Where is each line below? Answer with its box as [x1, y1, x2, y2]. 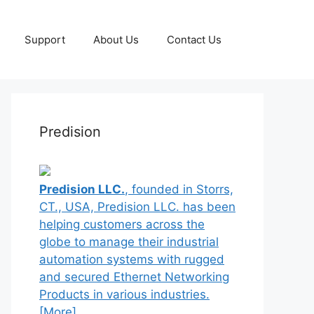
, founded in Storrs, [125, 182, 233, 196]
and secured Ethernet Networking [39, 270, 229, 284]
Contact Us [167, 32, 221, 46]
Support [25, 32, 65, 46]
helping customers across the [39, 217, 205, 231]
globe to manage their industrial [39, 235, 219, 249]
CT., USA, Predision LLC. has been [39, 200, 235, 214]
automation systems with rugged [39, 252, 224, 266]
